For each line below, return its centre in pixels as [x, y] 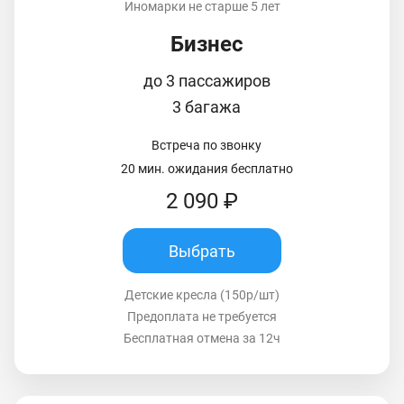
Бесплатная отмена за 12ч [202, 339]
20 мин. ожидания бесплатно [207, 169]
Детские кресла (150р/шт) [202, 295]
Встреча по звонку [207, 146]
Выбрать [202, 251]
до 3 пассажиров [207, 81]
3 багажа [207, 107]
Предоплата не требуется [202, 317]
